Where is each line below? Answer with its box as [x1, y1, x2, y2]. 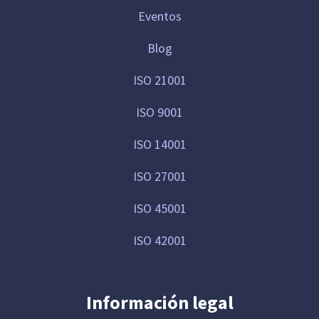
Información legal [85, 291, 234, 315]
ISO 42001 [132, 232, 187, 249]
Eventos [137, 8, 182, 25]
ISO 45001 [132, 200, 187, 217]
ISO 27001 [132, 168, 187, 185]
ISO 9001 [136, 104, 183, 121]
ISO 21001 [132, 72, 187, 89]
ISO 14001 [132, 136, 187, 153]
